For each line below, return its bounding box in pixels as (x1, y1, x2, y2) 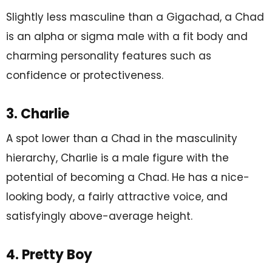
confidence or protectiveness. (6, 67, 163, 83)
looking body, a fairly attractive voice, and (6, 189, 228, 204)
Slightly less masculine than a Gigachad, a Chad (6, 9, 264, 24)
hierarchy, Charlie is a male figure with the (6, 150, 229, 165)
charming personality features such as (6, 48, 211, 63)
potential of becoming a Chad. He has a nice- (6, 169, 250, 185)
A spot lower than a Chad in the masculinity (6, 131, 237, 146)
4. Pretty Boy (6, 245, 92, 264)
